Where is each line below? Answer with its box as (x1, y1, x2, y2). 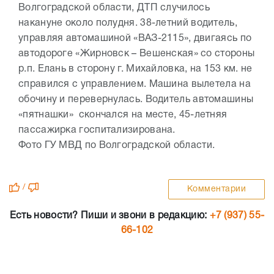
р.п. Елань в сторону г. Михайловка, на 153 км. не (18, 65, 253, 74)
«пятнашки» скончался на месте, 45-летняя (18, 111, 228, 120)
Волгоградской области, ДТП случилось (18, 4, 210, 13)
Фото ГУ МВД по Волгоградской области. (18, 141, 218, 150)
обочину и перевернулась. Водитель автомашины (18, 95, 254, 105)
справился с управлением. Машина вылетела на (18, 80, 251, 89)
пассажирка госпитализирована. (18, 126, 176, 135)
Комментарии (187, 185, 246, 194)
